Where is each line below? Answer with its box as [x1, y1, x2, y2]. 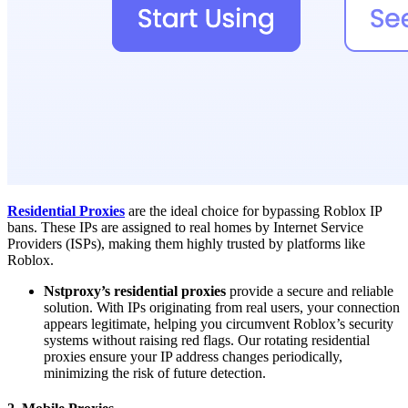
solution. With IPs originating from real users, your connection [44, 300, 400, 316]
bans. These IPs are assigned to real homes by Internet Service [7, 219, 363, 236]
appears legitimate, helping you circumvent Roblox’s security [44, 316, 393, 332]
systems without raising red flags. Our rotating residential [44, 332, 370, 349]
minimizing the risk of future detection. [44, 365, 266, 382]
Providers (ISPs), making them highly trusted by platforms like [7, 236, 365, 252]
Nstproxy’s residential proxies [44, 283, 226, 300]
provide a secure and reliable [226, 283, 393, 300]
